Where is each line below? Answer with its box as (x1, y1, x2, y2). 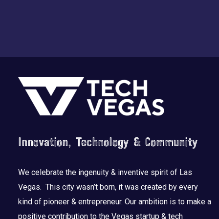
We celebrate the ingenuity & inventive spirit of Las (18, 168, 192, 177)
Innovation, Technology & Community (18, 136, 198, 150)
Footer (10, 76, 51, 93)
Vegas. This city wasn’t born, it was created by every (18, 182, 198, 192)
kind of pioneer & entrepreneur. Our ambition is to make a (18, 197, 211, 206)
